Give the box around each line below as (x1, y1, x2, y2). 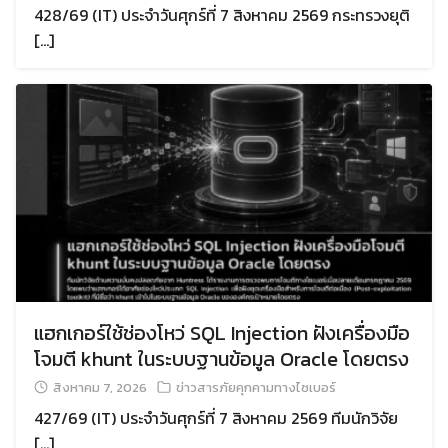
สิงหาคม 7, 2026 (53, 378, 147, 398)
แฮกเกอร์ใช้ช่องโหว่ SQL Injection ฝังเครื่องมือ (34, 318, 410, 349)
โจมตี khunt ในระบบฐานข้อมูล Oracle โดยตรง (34, 344, 409, 375)
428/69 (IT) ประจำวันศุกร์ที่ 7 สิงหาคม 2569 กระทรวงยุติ (34, 2, 410, 27)
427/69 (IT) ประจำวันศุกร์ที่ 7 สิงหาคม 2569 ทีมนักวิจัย (34, 406, 398, 431)
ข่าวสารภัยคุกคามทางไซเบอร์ (176, 378, 336, 398)
